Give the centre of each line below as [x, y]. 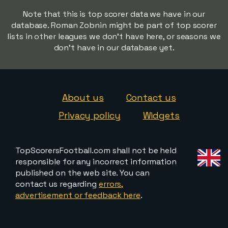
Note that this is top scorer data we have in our [114, 14]
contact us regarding [57, 184]
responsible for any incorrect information [96, 162]
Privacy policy [90, 115]
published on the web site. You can [82, 173]
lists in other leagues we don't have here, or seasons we [114, 36]
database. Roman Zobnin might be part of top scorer [114, 25]
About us [83, 97]
